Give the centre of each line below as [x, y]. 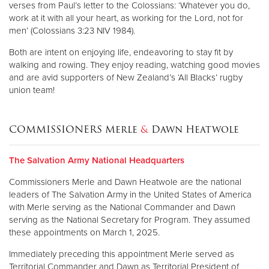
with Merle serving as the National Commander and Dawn [122, 207]
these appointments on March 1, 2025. [86, 233]
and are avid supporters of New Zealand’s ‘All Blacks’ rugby [126, 78]
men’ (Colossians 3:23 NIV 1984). [72, 31]
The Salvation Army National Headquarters [97, 161]
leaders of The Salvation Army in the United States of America [130, 195]
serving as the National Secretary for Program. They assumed [130, 220]
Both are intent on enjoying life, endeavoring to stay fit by [121, 53]
